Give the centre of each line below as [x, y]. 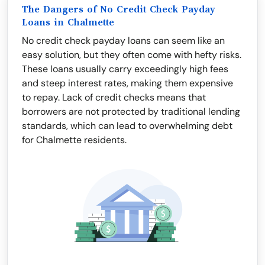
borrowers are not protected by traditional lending [131, 112]
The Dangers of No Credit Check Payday [119, 9]
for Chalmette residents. [74, 140]
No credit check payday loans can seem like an [123, 41]
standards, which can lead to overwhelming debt [127, 126]
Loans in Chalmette [68, 22]
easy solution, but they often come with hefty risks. [132, 55]
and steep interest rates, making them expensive [127, 83]
